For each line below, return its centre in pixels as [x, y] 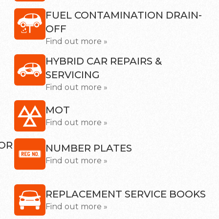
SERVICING [73, 75]
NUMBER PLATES [89, 148]
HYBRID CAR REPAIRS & [104, 61]
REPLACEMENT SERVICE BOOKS [126, 194]
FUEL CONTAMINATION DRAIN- [124, 15]
